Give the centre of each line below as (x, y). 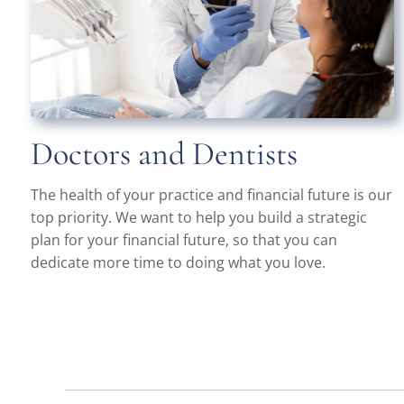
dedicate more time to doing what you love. (179, 263)
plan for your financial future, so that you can (184, 240)
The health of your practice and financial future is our (212, 195)
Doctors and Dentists (165, 154)
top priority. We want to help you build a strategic (199, 218)
